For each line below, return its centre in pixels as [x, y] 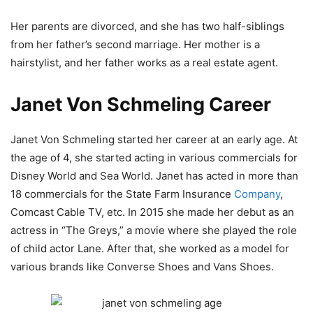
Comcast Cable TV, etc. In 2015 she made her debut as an [152, 212]
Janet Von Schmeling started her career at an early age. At [154, 140]
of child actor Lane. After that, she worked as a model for [150, 249]
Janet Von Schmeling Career [141, 105]
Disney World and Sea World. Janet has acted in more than [154, 176]
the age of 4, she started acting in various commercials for [154, 158]
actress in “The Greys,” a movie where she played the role [154, 231]
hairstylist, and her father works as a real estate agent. [144, 63]
